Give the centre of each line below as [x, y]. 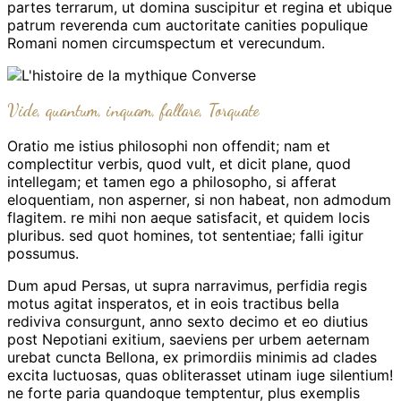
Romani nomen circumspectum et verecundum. [166, 43]
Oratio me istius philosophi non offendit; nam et [169, 146]
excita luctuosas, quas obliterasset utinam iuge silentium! [200, 375]
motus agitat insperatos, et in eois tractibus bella [173, 304]
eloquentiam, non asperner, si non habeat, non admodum [199, 200]
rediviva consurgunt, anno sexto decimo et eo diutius [188, 322]
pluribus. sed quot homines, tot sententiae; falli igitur [185, 236]
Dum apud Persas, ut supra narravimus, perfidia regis [187, 286]
